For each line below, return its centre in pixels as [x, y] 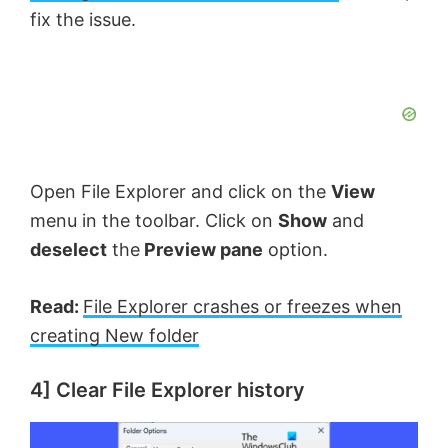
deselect [68, 250]
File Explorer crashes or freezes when [242, 307]
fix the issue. [83, 20]
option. [295, 250]
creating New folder [114, 336]
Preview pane [201, 250]
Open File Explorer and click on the [180, 192]
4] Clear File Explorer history [167, 390]
